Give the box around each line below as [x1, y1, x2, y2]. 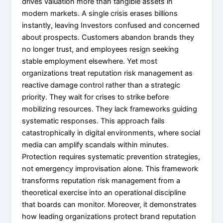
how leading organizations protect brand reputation [22, 212, 197, 221]
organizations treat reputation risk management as [22, 68, 193, 78]
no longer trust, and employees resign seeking [22, 44, 179, 54]
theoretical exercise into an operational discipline [22, 188, 186, 197]
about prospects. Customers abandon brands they [22, 32, 195, 42]
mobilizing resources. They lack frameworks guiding [22, 104, 198, 113]
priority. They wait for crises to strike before [22, 92, 169, 102]
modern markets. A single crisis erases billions [22, 8, 178, 18]
